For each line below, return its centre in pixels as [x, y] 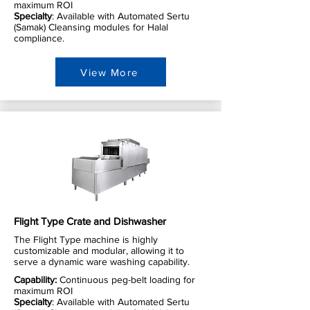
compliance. [39, 38]
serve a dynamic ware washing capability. [102, 262]
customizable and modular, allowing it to [99, 251]
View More [109, 72]
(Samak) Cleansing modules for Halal [91, 27]
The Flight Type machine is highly [86, 240]
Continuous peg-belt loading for [127, 280]
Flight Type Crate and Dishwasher [90, 221]
